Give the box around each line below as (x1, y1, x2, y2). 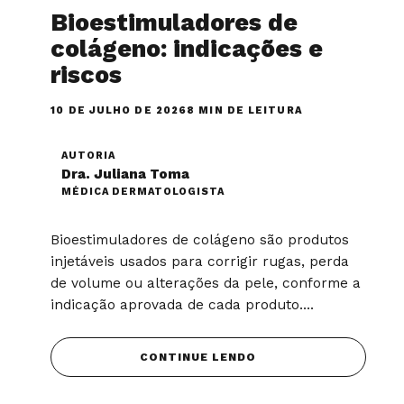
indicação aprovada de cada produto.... (50, 296, 315, 313)
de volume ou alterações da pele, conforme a (50, 274, 362, 291)
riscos (50, 60, 123, 89)
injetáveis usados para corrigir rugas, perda (50, 252, 350, 270)
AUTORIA (61, 149, 115, 161)
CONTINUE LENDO (140, 350, 256, 363)
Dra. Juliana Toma (61, 165, 190, 182)
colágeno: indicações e (50, 33, 324, 63)
